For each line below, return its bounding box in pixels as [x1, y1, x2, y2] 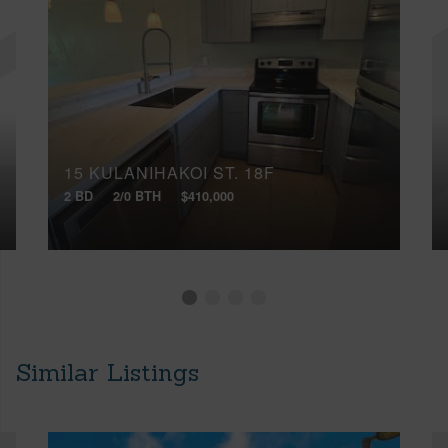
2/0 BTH [113, 186, 161, 205]
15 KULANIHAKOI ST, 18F [64, 161, 275, 185]
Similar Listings [16, 356, 199, 388]
